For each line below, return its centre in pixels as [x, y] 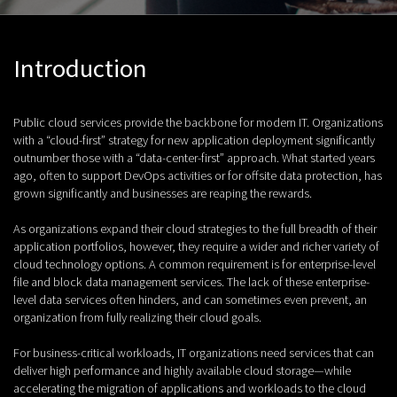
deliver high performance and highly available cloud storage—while [182, 371]
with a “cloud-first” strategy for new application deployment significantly [194, 140]
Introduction [80, 69]
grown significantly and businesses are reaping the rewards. [163, 194]
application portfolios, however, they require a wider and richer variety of [196, 247]
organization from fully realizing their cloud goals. [137, 318]
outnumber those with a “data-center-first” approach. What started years [194, 158]
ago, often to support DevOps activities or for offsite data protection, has [198, 176]
